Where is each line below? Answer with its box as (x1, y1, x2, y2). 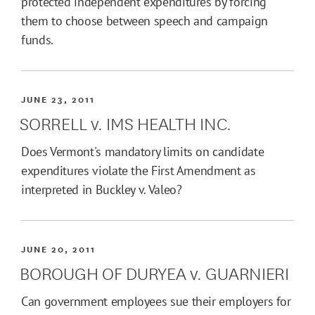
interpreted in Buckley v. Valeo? (21, 181, 182, 198)
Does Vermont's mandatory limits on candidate (21, 143, 264, 160)
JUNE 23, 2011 (21, 92, 96, 106)
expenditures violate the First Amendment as (21, 162, 256, 179)
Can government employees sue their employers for (21, 293, 291, 310)
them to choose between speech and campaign (21, 13, 268, 30)
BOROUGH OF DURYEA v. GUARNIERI (20, 259, 289, 285)
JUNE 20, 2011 (21, 242, 96, 256)
